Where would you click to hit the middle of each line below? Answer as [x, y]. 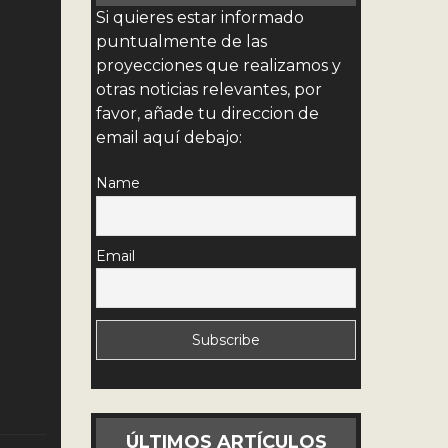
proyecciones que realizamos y [218, 66]
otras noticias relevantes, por [209, 90]
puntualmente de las [181, 42]
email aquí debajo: [169, 138]
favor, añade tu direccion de [207, 114]
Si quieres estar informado [200, 18]
